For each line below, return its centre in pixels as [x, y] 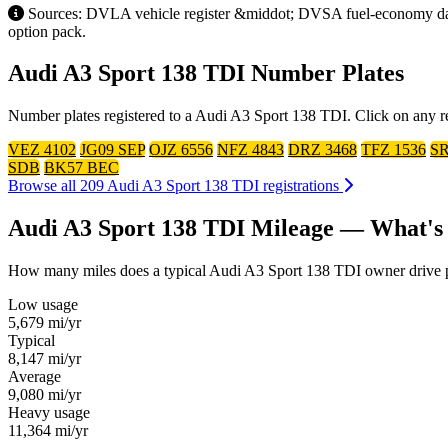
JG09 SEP [112, 150]
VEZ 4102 [42, 150]
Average [34, 377]
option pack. [47, 31]
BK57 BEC [81, 168]
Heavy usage [49, 413]
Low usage [43, 305]
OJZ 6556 [181, 150]
